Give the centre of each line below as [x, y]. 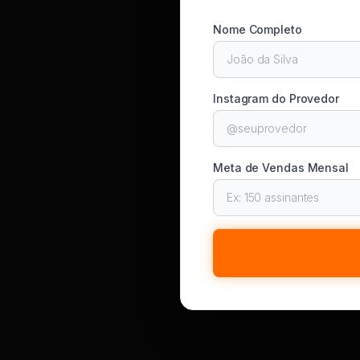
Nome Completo [258, 29]
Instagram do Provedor [276, 98]
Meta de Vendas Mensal [281, 168]
